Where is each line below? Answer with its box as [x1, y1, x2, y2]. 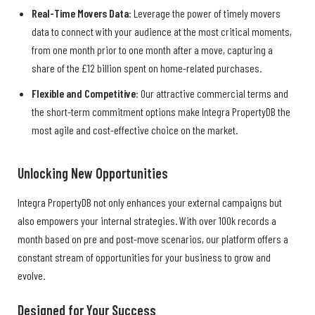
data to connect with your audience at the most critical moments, [32, 24, 292, 38]
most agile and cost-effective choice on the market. [32, 122, 238, 136]
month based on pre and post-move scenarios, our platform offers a [18, 231, 288, 245]
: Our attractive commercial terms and [136, 86, 288, 100]
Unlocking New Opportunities [18, 164, 168, 181]
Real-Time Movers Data [32, 6, 129, 20]
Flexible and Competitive [32, 86, 136, 100]
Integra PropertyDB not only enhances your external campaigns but [18, 195, 282, 209]
